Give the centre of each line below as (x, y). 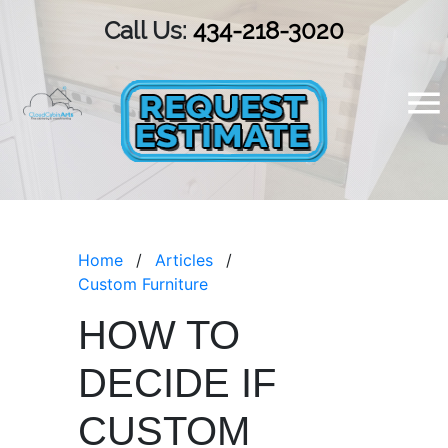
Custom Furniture (143, 284)
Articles (184, 260)
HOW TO (159, 335)
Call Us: (148, 30)
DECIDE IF (177, 383)
